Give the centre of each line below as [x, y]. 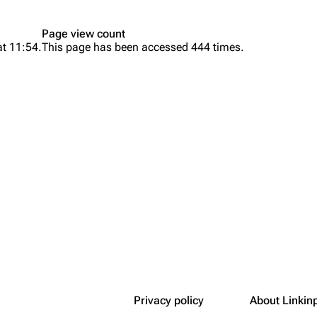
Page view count [83, 34]
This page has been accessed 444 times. [143, 47]
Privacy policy [169, 300]
